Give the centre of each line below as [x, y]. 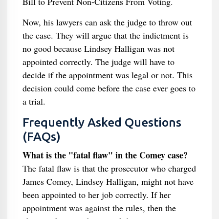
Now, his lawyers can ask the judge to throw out [107, 22]
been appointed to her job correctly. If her [96, 195]
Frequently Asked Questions [102, 122]
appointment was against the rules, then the [99, 208]
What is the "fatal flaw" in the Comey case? [105, 155]
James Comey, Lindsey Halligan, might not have [108, 181]
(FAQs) [41, 136]
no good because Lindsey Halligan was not [98, 48]
